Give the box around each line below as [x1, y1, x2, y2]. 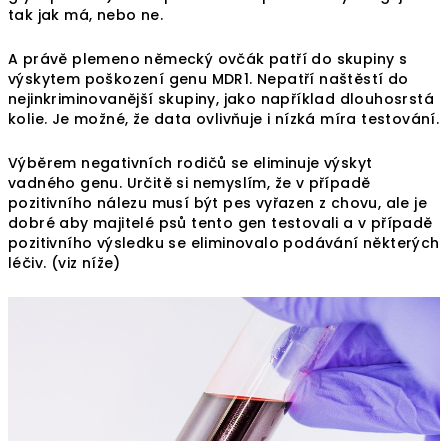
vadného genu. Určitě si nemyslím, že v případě [8, 173, 371, 194]
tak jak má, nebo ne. [8, 5, 168, 26]
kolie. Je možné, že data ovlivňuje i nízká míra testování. [8, 109, 440, 130]
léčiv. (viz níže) [8, 253, 121, 274]
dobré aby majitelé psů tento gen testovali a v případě [8, 213, 433, 234]
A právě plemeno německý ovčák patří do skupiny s [8, 49, 408, 70]
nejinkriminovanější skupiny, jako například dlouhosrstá [8, 89, 434, 110]
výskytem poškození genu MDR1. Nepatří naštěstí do [8, 69, 409, 90]
